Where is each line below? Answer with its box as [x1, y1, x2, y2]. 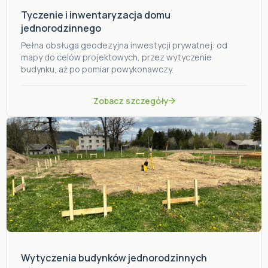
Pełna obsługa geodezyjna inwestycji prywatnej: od [21, 39, 227, 51]
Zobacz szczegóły [93, 95, 169, 106]
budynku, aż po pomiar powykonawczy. [21, 63, 173, 75]
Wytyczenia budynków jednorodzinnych [21, 251, 207, 264]
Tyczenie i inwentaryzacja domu [21, 8, 170, 22]
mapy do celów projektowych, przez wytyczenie [21, 51, 212, 63]
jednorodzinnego [21, 22, 101, 35]
